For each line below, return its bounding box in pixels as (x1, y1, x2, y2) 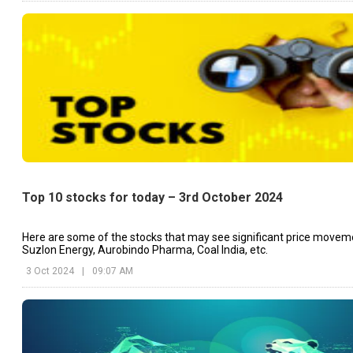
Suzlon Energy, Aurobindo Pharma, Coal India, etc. (22, 243, 268, 257)
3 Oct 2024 (26, 266, 74, 277)
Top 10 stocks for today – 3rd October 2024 (22, 190, 283, 206)
